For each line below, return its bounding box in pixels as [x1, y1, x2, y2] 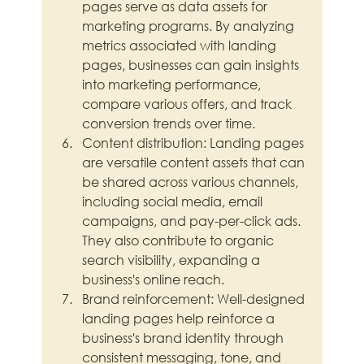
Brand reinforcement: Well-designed [82, 290, 309, 308]
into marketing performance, [82, 76, 265, 93]
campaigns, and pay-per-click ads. [82, 212, 305, 230]
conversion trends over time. [82, 115, 256, 132]
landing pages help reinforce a [82, 310, 279, 327]
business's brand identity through [82, 329, 288, 347]
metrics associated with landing [82, 37, 280, 54]
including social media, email [82, 193, 266, 210]
